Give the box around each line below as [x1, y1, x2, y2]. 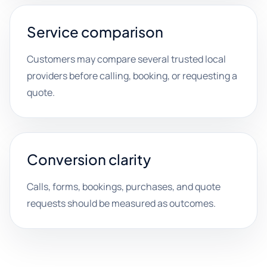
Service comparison [27, 23, 163, 41]
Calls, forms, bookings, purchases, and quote [27, 180, 221, 193]
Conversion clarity [27, 150, 151, 168]
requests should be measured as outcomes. [27, 197, 216, 210]
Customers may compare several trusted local [27, 52, 226, 66]
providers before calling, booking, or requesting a [27, 69, 237, 82]
